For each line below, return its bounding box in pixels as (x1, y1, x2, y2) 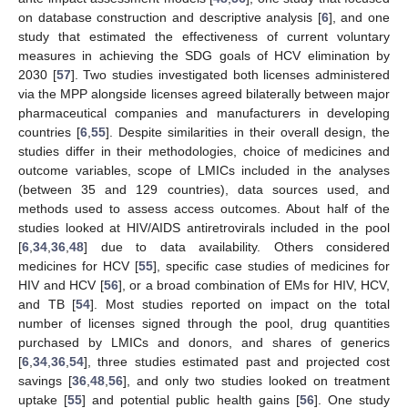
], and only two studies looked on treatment (123, 372, 390, 388)
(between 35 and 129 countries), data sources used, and (18, 181, 390, 197)
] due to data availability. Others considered (84, 239, 390, 254)
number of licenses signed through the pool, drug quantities (18, 315, 390, 331)
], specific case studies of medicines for (153, 258, 391, 273)
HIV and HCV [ (18, 277, 104, 292)
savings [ (18, 372, 72, 388)
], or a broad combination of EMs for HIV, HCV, (117, 277, 390, 292)
